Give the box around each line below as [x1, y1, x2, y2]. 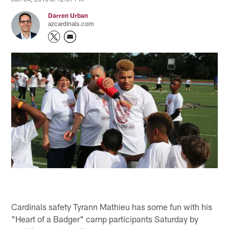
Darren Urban [48, 12, 88, 19]
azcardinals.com [48, 20, 95, 28]
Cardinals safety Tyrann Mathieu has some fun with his [11, 201, 213, 212]
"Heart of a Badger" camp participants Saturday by [11, 213, 199, 224]
